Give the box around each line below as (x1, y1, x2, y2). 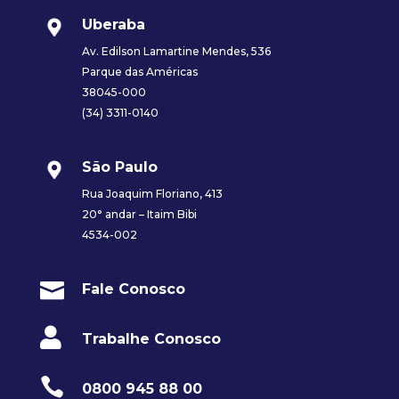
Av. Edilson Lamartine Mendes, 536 (81, 45, 271, 59)
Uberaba (81, 16, 145, 34)
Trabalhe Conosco (81, 330, 221, 348)
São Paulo (81, 159, 158, 176)
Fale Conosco (81, 281, 185, 298)
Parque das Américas (81, 65, 198, 79)
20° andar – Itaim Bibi (81, 208, 197, 222)
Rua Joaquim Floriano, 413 (81, 187, 223, 201)
